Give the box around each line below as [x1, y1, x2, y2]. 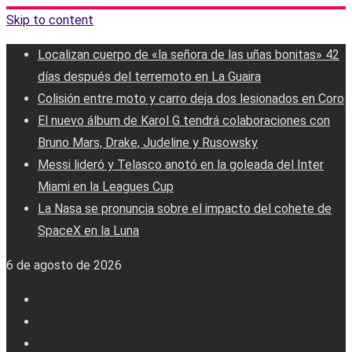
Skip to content [6, 13, 93, 27]
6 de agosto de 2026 [6, 258, 122, 273]
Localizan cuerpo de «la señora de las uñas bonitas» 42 [38, 47, 339, 62]
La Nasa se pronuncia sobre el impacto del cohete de [38, 201, 332, 216]
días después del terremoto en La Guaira [38, 69, 261, 84]
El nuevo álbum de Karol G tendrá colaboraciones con [38, 113, 330, 128]
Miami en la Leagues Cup [38, 179, 174, 194]
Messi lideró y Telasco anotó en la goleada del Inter [38, 157, 324, 172]
